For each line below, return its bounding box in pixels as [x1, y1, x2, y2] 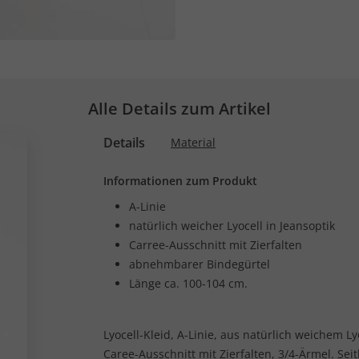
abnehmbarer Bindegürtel [129, 256, 270, 272]
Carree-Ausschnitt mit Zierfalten [129, 237, 302, 252]
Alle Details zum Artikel [88, 98, 271, 119]
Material [171, 135, 216, 150]
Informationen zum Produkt [103, 173, 257, 188]
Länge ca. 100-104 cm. [129, 276, 248, 291]
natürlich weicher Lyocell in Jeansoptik [129, 218, 335, 233]
